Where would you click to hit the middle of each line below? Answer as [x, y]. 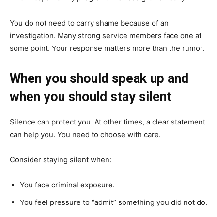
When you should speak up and [99, 78]
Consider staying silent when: [61, 159]
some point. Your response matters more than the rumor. [107, 48]
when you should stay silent [91, 97]
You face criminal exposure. [67, 185]
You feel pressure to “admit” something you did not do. [114, 202]
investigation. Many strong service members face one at [106, 35]
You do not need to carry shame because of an [89, 23]
